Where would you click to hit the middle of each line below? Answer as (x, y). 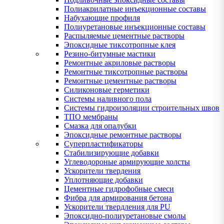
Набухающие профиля (102, 17)
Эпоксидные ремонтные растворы (123, 134)
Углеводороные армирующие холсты (127, 161)
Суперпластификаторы (103, 143)
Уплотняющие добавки (103, 179)
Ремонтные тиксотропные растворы (126, 71)
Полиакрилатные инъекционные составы (135, 8)
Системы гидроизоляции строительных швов (142, 107)
